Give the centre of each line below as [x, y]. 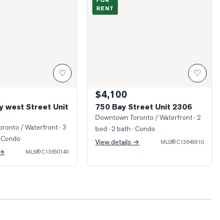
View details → [118, 142]
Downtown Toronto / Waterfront [144, 117]
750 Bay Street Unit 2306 [144, 107]
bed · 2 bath [113, 129]
